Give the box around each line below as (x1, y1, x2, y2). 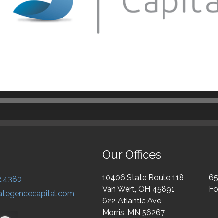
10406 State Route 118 (102, 172, 184, 182)
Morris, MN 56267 (102, 207, 165, 217)
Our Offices (102, 147, 161, 162)
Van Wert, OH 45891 (102, 184, 175, 194)
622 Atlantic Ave (102, 196, 161, 205)
